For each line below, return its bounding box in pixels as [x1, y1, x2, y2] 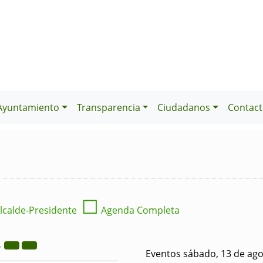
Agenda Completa [99, 204, 180, 217]
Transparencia [76, 101, 140, 114]
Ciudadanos [157, 101, 211, 114]
